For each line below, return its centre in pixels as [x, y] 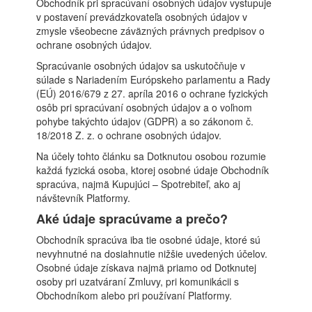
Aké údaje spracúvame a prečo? [132, 219]
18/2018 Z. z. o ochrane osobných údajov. [129, 135]
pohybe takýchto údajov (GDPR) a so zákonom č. [145, 121]
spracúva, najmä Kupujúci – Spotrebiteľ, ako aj [139, 184]
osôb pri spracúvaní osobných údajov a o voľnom [145, 107]
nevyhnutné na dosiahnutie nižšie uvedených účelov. [152, 253]
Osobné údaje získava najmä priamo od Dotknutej [147, 267]
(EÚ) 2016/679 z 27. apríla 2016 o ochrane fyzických [153, 93]
